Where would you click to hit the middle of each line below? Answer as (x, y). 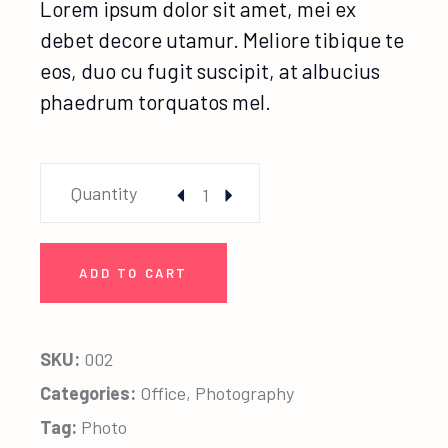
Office (163, 393)
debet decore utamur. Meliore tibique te (222, 40)
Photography (245, 393)
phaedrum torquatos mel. (156, 102)
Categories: (88, 393)
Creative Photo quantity (162, 172)
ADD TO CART (133, 273)
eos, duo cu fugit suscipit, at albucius (210, 71)
